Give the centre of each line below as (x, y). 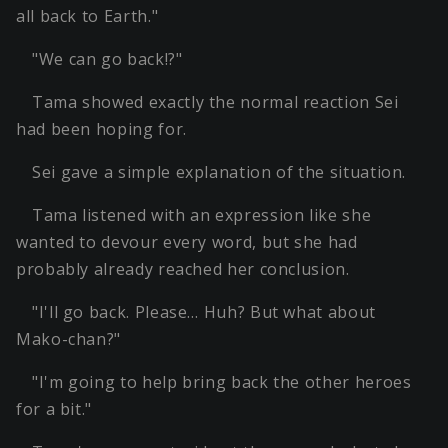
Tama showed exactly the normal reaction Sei (215, 102)
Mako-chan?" (69, 339)
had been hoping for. (101, 129)
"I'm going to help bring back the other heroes (222, 382)
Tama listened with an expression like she (202, 215)
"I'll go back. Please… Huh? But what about (204, 312)
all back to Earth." (87, 16)
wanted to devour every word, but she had (187, 242)
